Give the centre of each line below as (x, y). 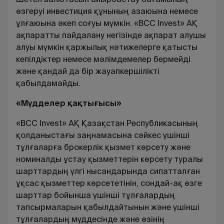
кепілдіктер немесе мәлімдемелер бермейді (103, 59)
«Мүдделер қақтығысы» (69, 103)
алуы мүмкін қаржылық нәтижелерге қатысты (107, 47)
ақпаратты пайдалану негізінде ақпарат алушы (111, 35)
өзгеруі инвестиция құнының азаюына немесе (107, 11)
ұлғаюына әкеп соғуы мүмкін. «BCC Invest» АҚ (107, 23)
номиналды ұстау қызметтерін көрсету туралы (109, 159)
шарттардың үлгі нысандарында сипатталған (108, 171)
